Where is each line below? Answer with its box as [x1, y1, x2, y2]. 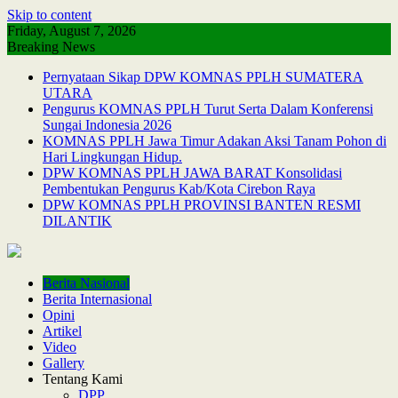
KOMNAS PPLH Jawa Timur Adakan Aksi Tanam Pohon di [43, 133, 386, 148]
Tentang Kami [43, 371, 123, 386]
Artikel [43, 323, 82, 338]
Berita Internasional [43, 291, 152, 306]
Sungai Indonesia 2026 [43, 117, 171, 132]
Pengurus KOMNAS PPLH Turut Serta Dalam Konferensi [43, 101, 373, 116]
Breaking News [7, 39, 95, 54]
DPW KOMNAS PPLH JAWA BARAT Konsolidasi [43, 165, 342, 180]
